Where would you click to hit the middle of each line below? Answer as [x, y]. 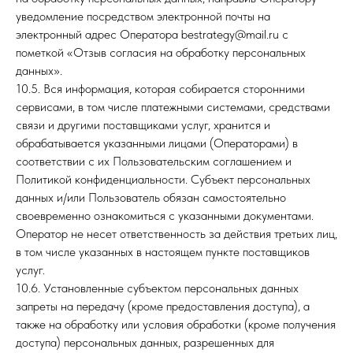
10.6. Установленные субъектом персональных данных [157, 288]
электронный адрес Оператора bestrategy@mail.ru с [152, 34]
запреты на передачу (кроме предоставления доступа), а [163, 306]
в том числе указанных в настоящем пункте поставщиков [163, 252]
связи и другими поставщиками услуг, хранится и [143, 125]
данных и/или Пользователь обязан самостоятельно [151, 197]
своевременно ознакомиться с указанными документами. [165, 216]
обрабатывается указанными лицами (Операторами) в [157, 143]
